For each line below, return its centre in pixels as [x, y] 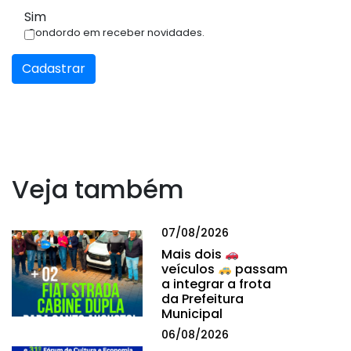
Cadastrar [54, 68]
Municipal [192, 314]
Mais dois [194, 255]
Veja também [98, 189]
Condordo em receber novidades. [116, 32]
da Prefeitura [203, 299]
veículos [190, 270]
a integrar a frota [217, 284]
